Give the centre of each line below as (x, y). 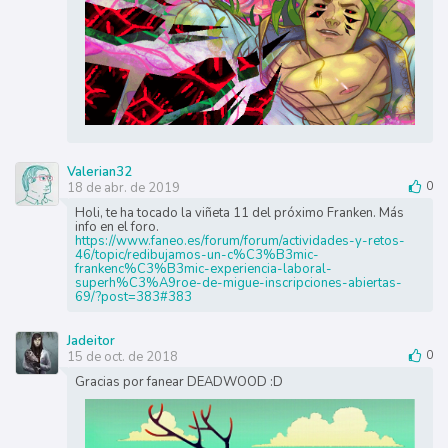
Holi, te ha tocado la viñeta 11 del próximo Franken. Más (239, 212)
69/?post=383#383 (133, 296)
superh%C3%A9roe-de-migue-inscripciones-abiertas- (238, 282)
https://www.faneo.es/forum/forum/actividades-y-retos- (239, 240)
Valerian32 (99, 171)
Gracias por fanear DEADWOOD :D (178, 381)
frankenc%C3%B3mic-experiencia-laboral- (203, 268)
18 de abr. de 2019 (123, 187)
